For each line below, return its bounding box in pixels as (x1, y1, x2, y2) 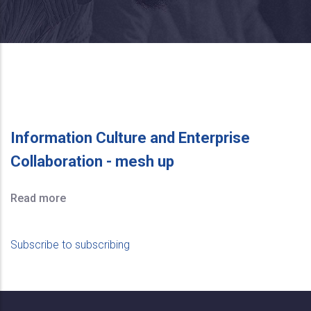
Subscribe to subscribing (10, 238, 130, 251)
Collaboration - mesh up (10, 153, 174, 170)
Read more (10, 192, 66, 205)
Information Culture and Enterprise (10, 129, 250, 146)
